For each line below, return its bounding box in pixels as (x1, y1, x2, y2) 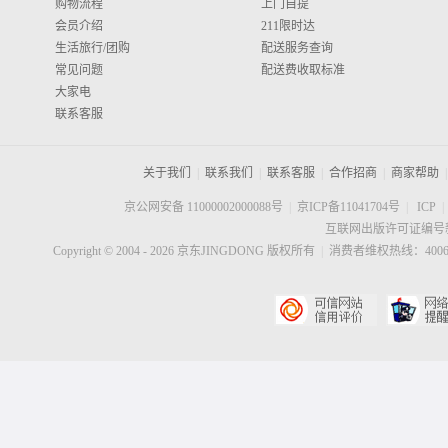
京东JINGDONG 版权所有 (173, 244, 315, 258)
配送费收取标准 (261, 63, 345, 77)
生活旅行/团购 (55, 41, 130, 55)
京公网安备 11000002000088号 (124, 200, 283, 214)
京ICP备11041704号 (297, 200, 400, 214)
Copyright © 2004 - (52, 244, 150, 258)
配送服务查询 (261, 41, 333, 55)
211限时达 (261, 19, 315, 33)
